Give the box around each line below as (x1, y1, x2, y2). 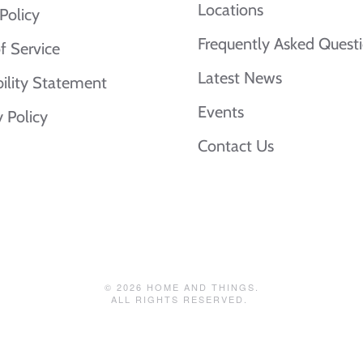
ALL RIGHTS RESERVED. (111, 293, 252, 306)
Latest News (198, 68, 282, 88)
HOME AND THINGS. (142, 280, 259, 294)
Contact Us (198, 136, 274, 156)
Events (198, 102, 244, 122)
